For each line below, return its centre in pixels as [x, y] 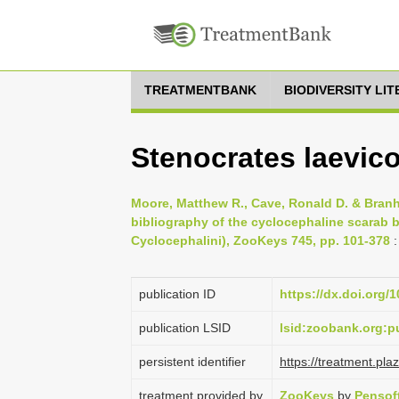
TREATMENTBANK [200, 90]
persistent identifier [192, 362]
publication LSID [185, 328]
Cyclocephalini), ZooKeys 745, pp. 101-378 [261, 240]
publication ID [177, 294]
